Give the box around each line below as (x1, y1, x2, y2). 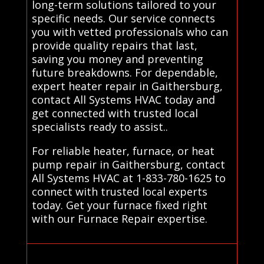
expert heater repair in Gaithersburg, (31, 78, 223, 93)
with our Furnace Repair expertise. (31, 211, 207, 226)
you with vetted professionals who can (31, 24, 228, 39)
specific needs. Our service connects (31, 11, 215, 25)
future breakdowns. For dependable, (31, 65, 218, 80)
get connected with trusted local (31, 105, 198, 120)
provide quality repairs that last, (31, 38, 197, 52)
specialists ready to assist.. (31, 119, 168, 134)
